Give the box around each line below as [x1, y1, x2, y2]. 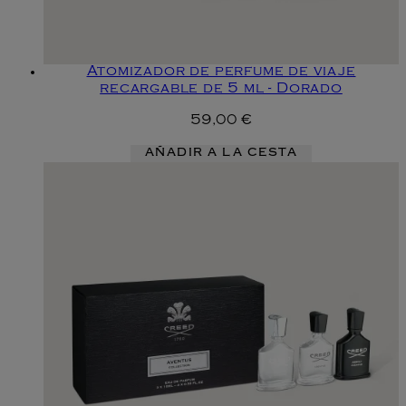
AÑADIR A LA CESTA [144, 147, 298, 159]
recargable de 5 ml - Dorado [100, 82, 343, 97]
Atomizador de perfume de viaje [86, 64, 356, 80]
